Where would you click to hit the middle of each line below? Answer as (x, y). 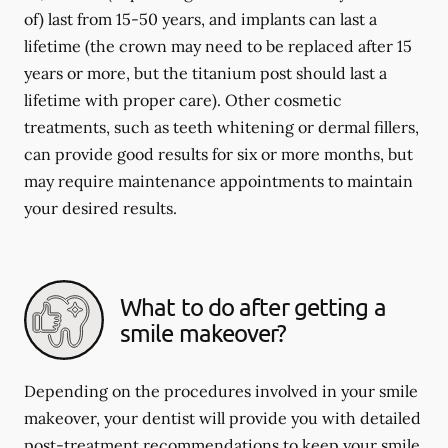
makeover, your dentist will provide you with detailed (222, 418)
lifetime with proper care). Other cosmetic (183, 100)
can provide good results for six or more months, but (218, 154)
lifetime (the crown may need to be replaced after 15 (218, 46)
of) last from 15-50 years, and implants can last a (200, 19)
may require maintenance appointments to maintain (218, 181)
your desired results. (100, 208)
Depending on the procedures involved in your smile (221, 391)
